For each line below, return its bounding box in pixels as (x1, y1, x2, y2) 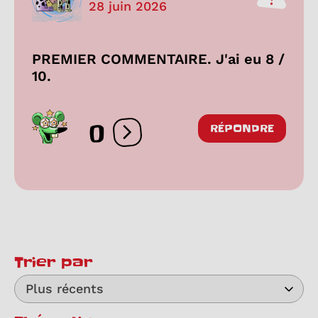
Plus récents (26, 281, 104, 297)
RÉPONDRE (210, 121, 274, 136)
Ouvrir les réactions (126, 131, 236, 146)
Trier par (14, 253, 92, 273)
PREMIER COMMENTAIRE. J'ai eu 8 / (32, 50, 285, 68)
